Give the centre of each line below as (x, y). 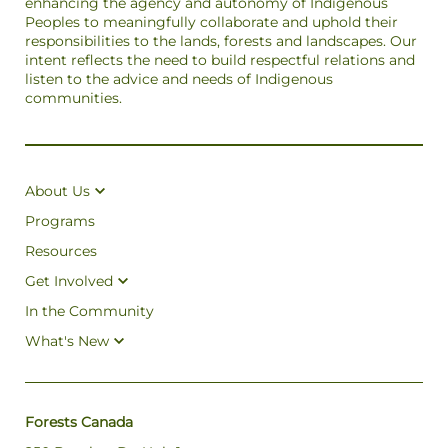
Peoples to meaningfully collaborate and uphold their (211, 22)
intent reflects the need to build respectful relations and (220, 60)
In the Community (89, 311)
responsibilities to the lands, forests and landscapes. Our (221, 41)
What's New (67, 341)
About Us (57, 191)
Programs (60, 221)
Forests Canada (79, 422)
